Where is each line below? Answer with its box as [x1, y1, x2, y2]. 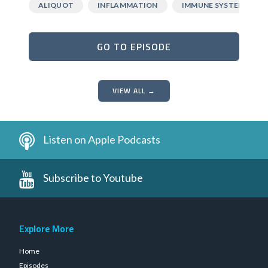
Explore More [19, 221, 74, 236]
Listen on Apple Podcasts [43, 133, 160, 147]
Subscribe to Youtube [43, 171, 143, 185]
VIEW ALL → [112, 84, 156, 96]
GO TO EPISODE [97, 39, 171, 54]
